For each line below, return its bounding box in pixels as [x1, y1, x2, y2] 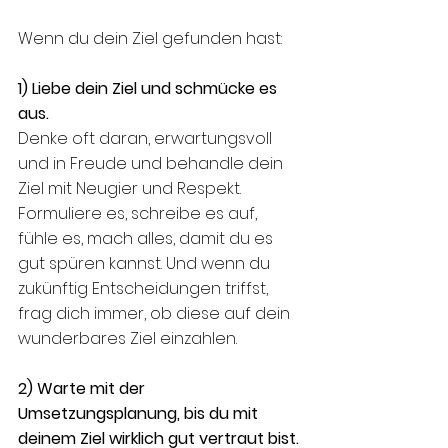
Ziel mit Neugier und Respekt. [18, 176, 245, 200]
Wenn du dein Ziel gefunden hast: [18, 26, 282, 50]
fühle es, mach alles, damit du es [18, 226, 277, 250]
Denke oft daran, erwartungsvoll [18, 126, 276, 150]
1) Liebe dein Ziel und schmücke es [18, 76, 281, 100]
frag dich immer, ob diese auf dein [18, 301, 294, 325]
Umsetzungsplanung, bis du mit [18, 401, 262, 425]
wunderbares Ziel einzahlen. [18, 326, 237, 350]
